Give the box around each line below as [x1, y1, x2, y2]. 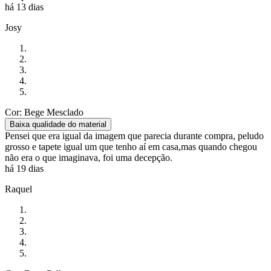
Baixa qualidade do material [10, 120, 106, 129]
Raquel [5, 184, 32, 195]
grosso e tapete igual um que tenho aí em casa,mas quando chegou [5, 142, 257, 152]
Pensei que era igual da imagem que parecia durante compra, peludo [5, 131, 264, 142]
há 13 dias [5, 2, 44, 13]
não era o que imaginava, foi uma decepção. [5, 152, 172, 163]
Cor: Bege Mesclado [5, 107, 83, 118]
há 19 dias [5, 163, 44, 174]
